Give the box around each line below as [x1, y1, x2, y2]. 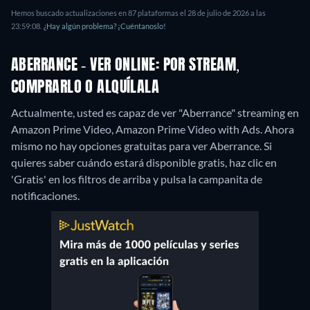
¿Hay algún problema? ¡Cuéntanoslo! [44, 21, 166, 30]
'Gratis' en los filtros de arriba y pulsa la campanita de [11, 172, 262, 185]
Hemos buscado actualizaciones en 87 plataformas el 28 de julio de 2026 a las [11, 8, 266, 17]
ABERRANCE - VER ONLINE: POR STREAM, [11, 58, 241, 73]
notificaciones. [11, 189, 80, 202]
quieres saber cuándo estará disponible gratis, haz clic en [11, 156, 277, 169]
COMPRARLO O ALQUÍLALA [11, 80, 160, 95]
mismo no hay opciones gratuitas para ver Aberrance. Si [11, 139, 272, 152]
